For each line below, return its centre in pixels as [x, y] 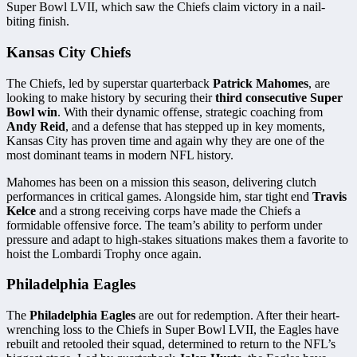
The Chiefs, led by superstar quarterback [110, 83]
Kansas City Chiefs [69, 52]
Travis [330, 196]
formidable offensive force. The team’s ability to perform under [164, 225]
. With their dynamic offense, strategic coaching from [190, 112]
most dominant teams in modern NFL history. [120, 155]
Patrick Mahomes [261, 83]
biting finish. [38, 22]
